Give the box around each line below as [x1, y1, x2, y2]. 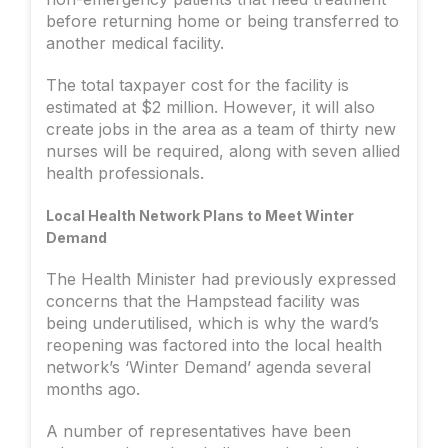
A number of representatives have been [46, 421, 351, 442]
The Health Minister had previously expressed [46, 269, 396, 290]
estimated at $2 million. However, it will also [46, 97, 375, 118]
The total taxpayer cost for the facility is [46, 75, 349, 96]
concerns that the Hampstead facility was [46, 291, 360, 312]
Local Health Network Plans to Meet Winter [46, 207, 354, 225]
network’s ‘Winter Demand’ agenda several [46, 357, 371, 378]
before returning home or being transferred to [46, 11, 399, 32]
